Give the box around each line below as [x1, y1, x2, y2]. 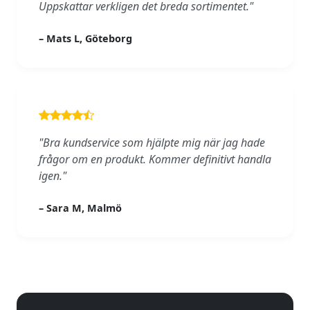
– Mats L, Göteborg [39, 32, 132, 46]
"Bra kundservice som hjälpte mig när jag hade [39, 135, 265, 151]
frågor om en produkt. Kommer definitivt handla [39, 152, 271, 167]
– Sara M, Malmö [39, 201, 122, 215]
